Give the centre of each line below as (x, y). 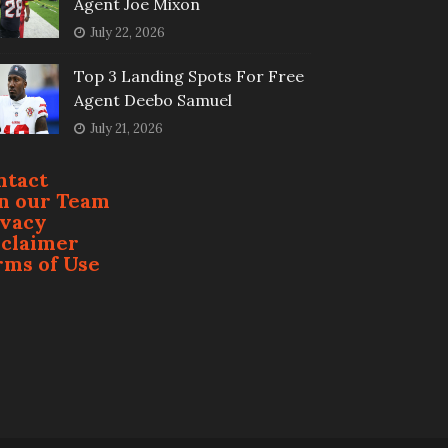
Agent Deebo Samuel (152, 100)
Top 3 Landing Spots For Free (188, 76)
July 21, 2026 (126, 129)
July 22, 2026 (127, 33)
